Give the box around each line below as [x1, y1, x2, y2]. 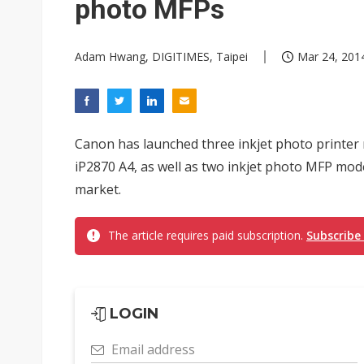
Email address [111, 340, 195, 358]
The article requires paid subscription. [108, 227, 306, 243]
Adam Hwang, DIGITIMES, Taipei [75, 49, 248, 64]
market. [75, 180, 121, 198]
